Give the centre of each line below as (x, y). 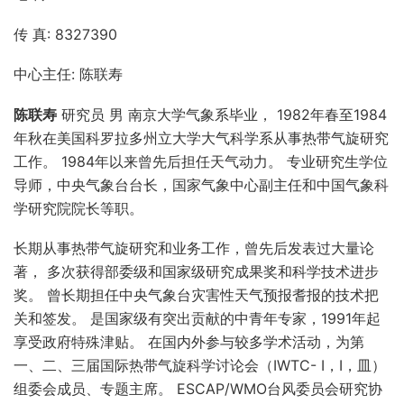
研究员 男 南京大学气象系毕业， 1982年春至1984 (222, 114)
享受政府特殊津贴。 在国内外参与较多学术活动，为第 (189, 341)
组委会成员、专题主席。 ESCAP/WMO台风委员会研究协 (198, 388)
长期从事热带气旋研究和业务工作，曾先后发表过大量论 (194, 248)
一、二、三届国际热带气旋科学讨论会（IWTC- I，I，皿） (200, 365)
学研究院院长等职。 (78, 208)
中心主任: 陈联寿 (68, 74)
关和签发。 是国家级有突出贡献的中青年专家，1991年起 (197, 318)
